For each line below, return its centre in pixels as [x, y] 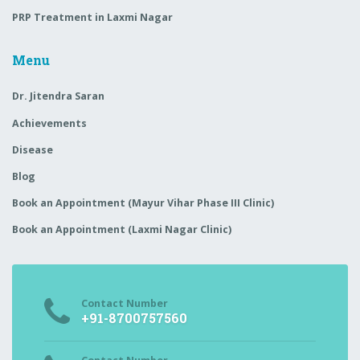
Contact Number [125, 304]
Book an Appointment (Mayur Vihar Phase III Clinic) [143, 203]
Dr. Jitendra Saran [58, 96]
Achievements [49, 123]
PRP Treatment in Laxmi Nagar [92, 17]
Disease [33, 149]
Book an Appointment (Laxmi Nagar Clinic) [122, 230]
